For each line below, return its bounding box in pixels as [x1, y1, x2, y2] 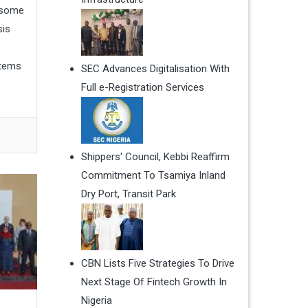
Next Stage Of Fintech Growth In [80, 276, 227, 289]
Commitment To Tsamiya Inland [80, 169, 225, 182]
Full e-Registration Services [80, 81, 204, 94]
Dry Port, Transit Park [80, 188, 176, 201]
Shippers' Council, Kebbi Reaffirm [80, 151, 230, 164]
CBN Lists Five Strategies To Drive [80, 257, 234, 270]
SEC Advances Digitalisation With [80, 63, 230, 76]
